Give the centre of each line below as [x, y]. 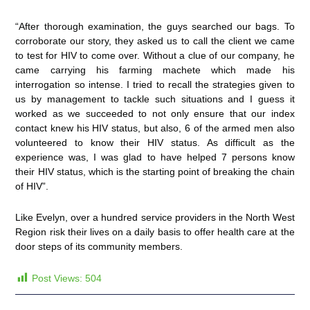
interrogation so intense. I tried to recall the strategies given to [155, 84]
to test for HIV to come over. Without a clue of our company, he [155, 55]
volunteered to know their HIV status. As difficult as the [155, 142]
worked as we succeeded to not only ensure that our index [155, 113]
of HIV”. [32, 186]
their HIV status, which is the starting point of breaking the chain [155, 171]
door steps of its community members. [99, 247]
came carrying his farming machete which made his [155, 70]
